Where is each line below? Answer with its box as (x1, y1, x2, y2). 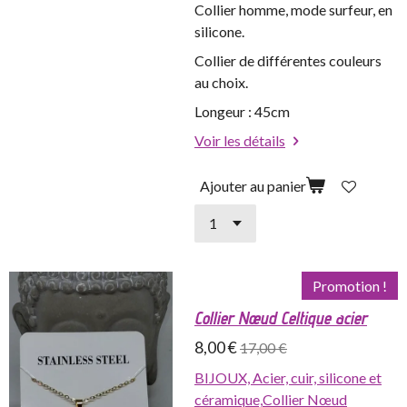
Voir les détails (194, 132, 285, 150)
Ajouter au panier (200, 176, 306, 194)
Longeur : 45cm (194, 103, 290, 121)
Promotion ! (313, 277, 387, 295)
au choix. (194, 74, 248, 92)
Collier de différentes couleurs (194, 52, 382, 70)
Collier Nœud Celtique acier (194, 307, 367, 330)
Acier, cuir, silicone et (253, 369, 382, 387)
